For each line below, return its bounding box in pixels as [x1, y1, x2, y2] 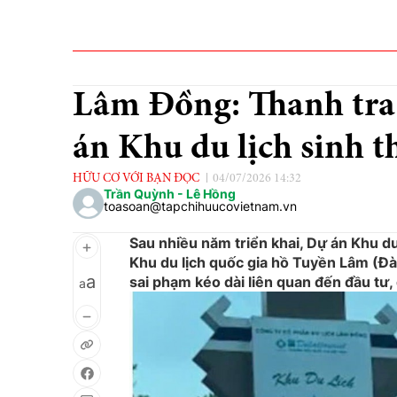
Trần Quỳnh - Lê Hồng [104, 186, 236, 201]
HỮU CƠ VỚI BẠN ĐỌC [73, 173, 199, 185]
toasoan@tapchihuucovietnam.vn [104, 198, 297, 214]
